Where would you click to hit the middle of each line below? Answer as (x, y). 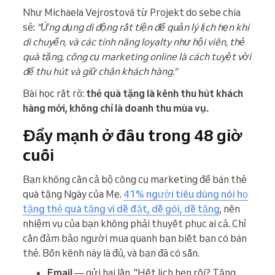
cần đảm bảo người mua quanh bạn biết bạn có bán (135, 238)
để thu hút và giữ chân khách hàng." (100, 72)
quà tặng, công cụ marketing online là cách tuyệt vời (137, 57)
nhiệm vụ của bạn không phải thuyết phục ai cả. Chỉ (134, 224)
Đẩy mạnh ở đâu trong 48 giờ (132, 135)
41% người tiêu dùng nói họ (186, 194)
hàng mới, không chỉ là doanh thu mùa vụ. (116, 108)
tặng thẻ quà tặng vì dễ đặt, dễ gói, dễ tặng (121, 209)
